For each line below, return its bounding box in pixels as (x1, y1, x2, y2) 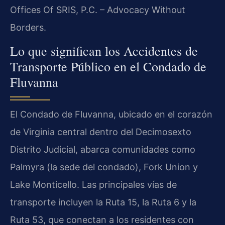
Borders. (10, 22, 46, 33)
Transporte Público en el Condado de (10, 58, 206, 75)
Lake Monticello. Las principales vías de (10, 179, 177, 190)
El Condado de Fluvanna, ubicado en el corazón (10, 109, 212, 120)
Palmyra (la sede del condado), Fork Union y (10, 162, 198, 173)
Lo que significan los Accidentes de (10, 42, 198, 60)
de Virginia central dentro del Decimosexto (10, 127, 191, 138)
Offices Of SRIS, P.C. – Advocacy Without (10, 4, 185, 15)
